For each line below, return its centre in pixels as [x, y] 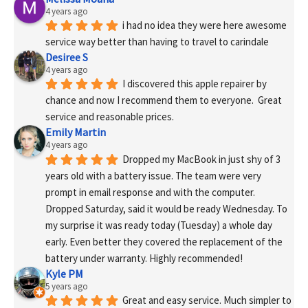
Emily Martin [76, 132]
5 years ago [67, 287]
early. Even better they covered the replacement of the [164, 242]
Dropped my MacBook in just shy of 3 [201, 159]
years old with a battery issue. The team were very [153, 175]
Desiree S [67, 57]
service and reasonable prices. [110, 117]
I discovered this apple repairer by [195, 84]
